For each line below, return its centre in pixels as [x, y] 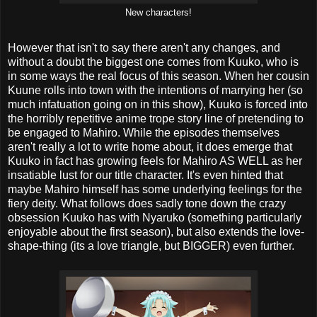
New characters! [158, 12]
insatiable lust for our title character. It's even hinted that [145, 175]
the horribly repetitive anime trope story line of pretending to [156, 118]
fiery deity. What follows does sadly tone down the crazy [147, 203]
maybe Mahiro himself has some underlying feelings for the [155, 189]
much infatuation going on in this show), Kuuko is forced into [158, 104]
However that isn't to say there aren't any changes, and [144, 47]
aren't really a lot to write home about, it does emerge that [150, 146]
